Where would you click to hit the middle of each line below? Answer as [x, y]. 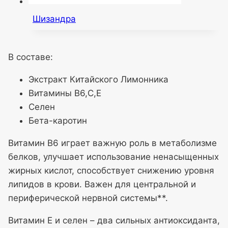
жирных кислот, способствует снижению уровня [111, 170]
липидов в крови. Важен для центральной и [102, 184]
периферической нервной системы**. [88, 198]
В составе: [31, 57]
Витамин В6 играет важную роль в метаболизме [112, 143]
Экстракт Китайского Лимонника [98, 79]
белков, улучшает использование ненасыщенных [113, 156]
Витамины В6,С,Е [65, 93]
